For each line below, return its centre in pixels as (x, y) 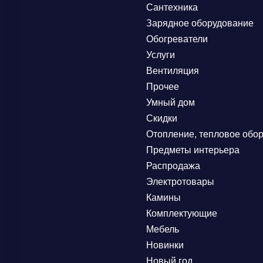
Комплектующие (182, 213)
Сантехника (172, 7)
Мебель (163, 229)
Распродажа (173, 166)
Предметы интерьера (193, 150)
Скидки (162, 118)
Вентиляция (173, 71)
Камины (164, 198)
